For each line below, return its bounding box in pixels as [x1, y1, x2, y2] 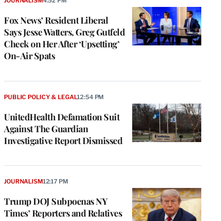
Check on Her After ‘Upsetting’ [4, 37, 119, 50]
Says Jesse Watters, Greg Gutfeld [4, 26, 125, 38]
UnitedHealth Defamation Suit [4, 110, 119, 123]
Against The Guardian [4, 122, 88, 135]
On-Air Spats [4, 49, 55, 62]
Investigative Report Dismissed [4, 134, 122, 147]
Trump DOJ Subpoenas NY [4, 195, 107, 208]
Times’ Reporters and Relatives [4, 207, 122, 220]
